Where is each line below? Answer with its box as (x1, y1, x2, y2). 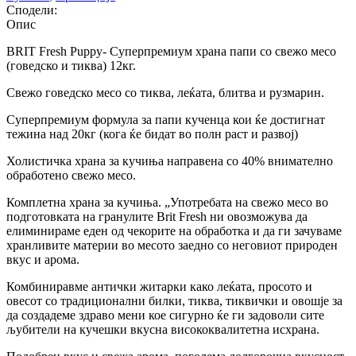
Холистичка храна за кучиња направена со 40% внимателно (6, 153, 333, 168)
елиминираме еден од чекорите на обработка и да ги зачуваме (6, 223, 342, 238)
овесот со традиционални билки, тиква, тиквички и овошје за (6, 293, 342, 308)
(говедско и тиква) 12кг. (6, 58, 136, 72)
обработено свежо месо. (6, 168, 136, 182)
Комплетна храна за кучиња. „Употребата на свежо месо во (6, 195, 328, 209)
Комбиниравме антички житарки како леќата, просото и (6, 279, 312, 293)
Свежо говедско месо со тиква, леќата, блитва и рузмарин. (6, 85, 324, 99)
